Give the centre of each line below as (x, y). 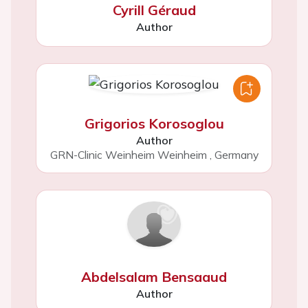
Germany (236, 154)
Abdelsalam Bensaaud (154, 277)
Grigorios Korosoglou (154, 123)
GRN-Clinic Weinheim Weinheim (128, 154)
